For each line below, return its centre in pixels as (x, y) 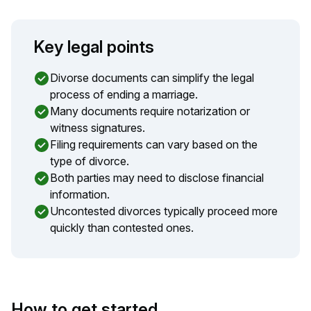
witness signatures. (98, 128)
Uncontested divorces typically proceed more (164, 211)
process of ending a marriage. (124, 94)
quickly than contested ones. (122, 228)
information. (80, 194)
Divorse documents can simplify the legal (152, 78)
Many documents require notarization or (150, 111)
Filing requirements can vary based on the (154, 144)
